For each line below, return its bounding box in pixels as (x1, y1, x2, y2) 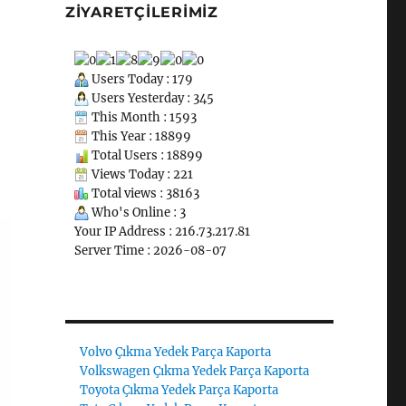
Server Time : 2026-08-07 (73, 242, 227, 258)
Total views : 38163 (88, 185, 199, 201)
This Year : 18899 (88, 128, 191, 144)
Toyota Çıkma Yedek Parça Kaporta (80, 382, 279, 398)
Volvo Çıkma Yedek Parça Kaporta (80, 343, 272, 360)
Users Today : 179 (88, 71, 193, 87)
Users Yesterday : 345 (88, 90, 214, 106)
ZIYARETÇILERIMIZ (64, 4, 218, 22)
